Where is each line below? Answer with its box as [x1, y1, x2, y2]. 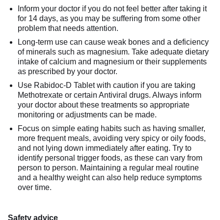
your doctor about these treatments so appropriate [18, 100, 190, 109]
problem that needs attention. [18, 24, 118, 32]
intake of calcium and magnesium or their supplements [18, 57, 207, 66]
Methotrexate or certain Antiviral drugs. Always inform [18, 90, 201, 99]
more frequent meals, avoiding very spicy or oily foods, [18, 134, 206, 142]
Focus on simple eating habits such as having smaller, [18, 124, 205, 133]
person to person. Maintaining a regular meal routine [18, 163, 199, 172]
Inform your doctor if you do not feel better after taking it [18, 4, 207, 13]
